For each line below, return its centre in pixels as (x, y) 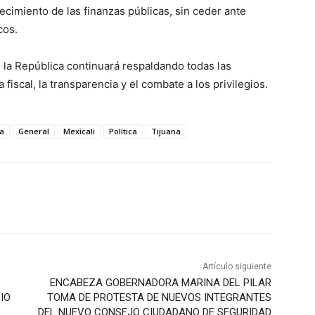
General (34, 131)
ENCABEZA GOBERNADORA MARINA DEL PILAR (160, 282)
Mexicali (79, 131)
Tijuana (166, 131)
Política (123, 131)
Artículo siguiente (237, 266)
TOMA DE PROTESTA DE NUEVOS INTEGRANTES (159, 297)
